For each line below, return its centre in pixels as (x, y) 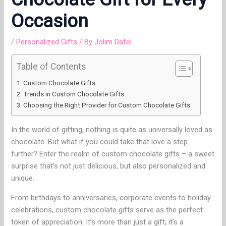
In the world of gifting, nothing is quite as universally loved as (112, 130)
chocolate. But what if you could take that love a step (100, 142)
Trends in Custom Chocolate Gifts (74, 94)
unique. (23, 178)
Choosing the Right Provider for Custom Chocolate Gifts (107, 105)
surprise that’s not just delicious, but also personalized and (108, 166)
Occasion (50, 21)
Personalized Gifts (47, 42)
